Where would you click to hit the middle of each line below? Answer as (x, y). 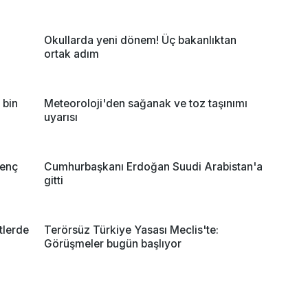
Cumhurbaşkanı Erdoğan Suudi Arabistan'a (153, 166)
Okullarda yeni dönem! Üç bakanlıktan (140, 40)
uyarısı (61, 117)
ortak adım (71, 54)
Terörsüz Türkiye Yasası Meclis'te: (131, 230)
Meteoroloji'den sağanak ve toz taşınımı (146, 103)
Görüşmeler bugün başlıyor (113, 243)
